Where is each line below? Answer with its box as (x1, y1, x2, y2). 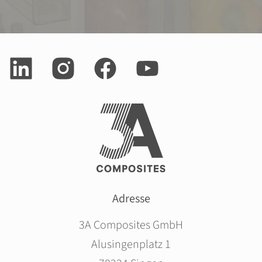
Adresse (112, 191, 150, 208)
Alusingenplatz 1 (91, 236, 171, 253)
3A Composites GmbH (79, 217, 183, 234)
